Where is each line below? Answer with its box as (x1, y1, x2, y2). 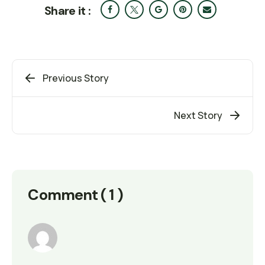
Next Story (174, 109, 223, 122)
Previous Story (42, 72, 109, 85)
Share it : (44, 2, 91, 18)
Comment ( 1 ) (28, 185, 123, 205)
